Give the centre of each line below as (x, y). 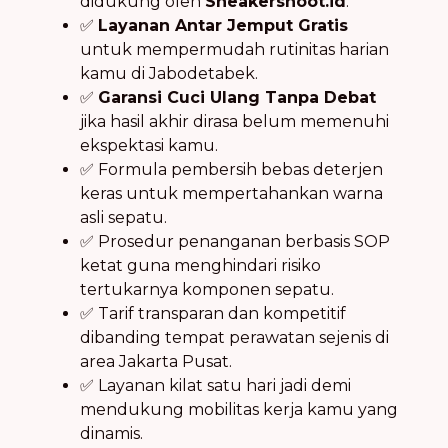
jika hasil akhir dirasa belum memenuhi (234, 121)
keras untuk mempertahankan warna (231, 193)
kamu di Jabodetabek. (169, 73)
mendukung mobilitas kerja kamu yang (239, 409)
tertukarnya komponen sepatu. (207, 289)
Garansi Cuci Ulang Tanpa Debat (237, 97)
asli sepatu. (123, 217)
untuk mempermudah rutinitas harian (234, 49)
